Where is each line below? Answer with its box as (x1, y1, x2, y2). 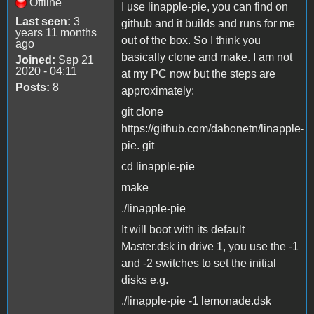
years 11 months (15, 26, 97, 39)
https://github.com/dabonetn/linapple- (121, 122, 304, 135)
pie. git (121, 139, 154, 151)
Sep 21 (55, 53, 94, 66)
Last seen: (15, 15, 71, 27)
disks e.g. (121, 273, 168, 286)
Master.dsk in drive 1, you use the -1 (121, 240, 299, 252)
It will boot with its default (121, 223, 245, 235)
